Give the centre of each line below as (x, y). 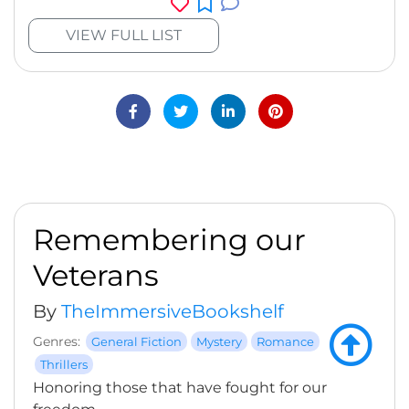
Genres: (57, 341)
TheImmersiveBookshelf (173, 311)
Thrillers (64, 364)
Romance (285, 341)
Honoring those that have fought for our (180, 388)
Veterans (96, 275)
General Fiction (136, 341)
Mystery (219, 341)
